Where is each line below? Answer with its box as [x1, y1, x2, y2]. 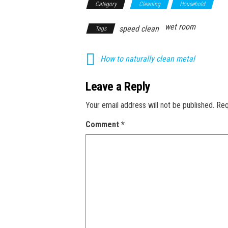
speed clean [119, 24, 159, 34]
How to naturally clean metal [100, 54, 195, 64]
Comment [85, 120, 121, 130]
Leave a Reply [85, 79, 151, 94]
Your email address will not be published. [85, 100, 214, 110]
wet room [165, 22, 195, 32]
